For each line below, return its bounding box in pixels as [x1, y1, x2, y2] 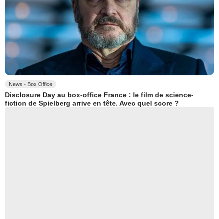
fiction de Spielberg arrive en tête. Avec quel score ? [5, 99, 179, 108]
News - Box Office [9, 81, 52, 87]
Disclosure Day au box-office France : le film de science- [5, 91, 194, 99]
